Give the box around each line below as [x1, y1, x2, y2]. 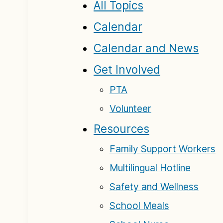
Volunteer [110, 103, 151, 114]
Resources [94, 122, 149, 135]
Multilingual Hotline [110, 162, 191, 174]
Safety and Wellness [110, 181, 199, 193]
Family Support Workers [110, 143, 216, 155]
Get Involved [94, 63, 160, 76]
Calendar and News [94, 41, 199, 55]
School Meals [110, 200, 169, 212]
